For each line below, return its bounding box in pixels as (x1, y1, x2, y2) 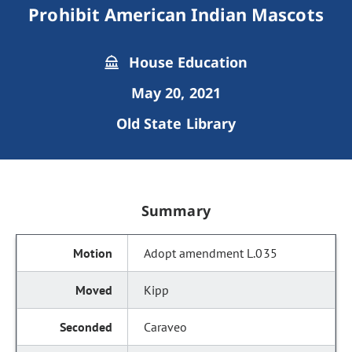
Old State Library (116, 114, 236, 133)
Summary (141, 201, 211, 220)
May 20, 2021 (131, 83, 221, 102)
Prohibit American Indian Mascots (28, 2, 324, 26)
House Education (124, 53, 248, 71)
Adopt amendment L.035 (144, 245, 277, 261)
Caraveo (144, 319, 188, 335)
